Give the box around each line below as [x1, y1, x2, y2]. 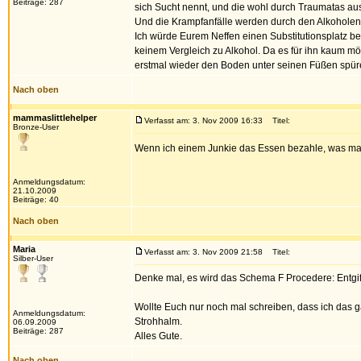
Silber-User [13, 254, 53, 263]
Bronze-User [13, 122, 59, 131]
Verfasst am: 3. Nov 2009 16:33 [144, 116, 263, 125]
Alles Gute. [135, 330, 182, 342]
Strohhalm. [135, 316, 182, 327]
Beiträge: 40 [13, 195, 59, 204]
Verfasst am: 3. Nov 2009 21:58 [144, 247, 263, 256]
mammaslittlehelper [13, 113, 97, 122]
